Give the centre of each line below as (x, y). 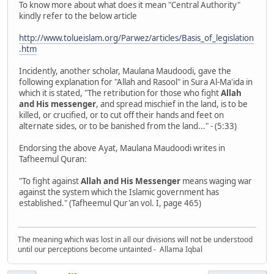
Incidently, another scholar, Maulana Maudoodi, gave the (125, 71)
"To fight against (50, 181)
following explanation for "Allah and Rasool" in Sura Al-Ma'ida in (136, 82)
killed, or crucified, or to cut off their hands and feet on (121, 115)
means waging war (217, 181)
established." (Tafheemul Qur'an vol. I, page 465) (110, 203)
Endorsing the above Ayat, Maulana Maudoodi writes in (122, 148)
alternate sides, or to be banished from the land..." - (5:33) (128, 126)
